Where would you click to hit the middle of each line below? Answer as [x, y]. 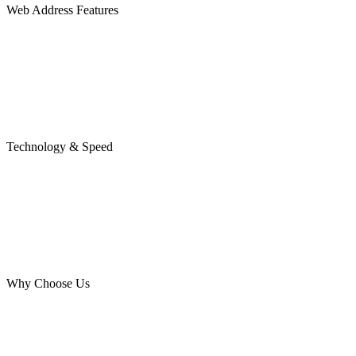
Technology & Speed [60, 147]
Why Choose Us [48, 283]
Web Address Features [62, 10]
